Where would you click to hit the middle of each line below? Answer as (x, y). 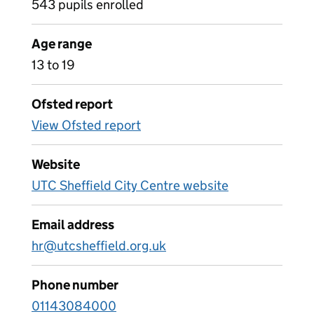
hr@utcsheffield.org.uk (99, 246)
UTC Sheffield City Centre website (130, 185)
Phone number (75, 285)
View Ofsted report (86, 125)
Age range (62, 44)
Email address (73, 225)
